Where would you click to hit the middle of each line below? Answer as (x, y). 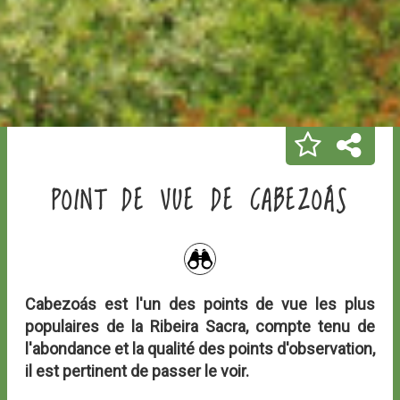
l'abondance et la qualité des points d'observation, (200, 349)
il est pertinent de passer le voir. (137, 371)
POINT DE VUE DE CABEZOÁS (200, 202)
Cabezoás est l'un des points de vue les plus (200, 304)
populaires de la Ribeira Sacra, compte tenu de (200, 326)
